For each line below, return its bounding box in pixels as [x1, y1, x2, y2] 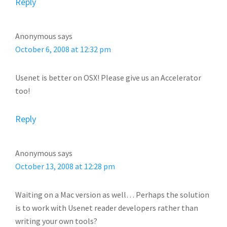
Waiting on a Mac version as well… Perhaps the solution [15, 190, 209, 200]
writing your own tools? [15, 216, 97, 226]
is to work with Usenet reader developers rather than [15, 203, 198, 213]
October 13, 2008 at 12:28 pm [15, 161, 115, 171]
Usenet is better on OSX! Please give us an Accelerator [15, 72, 201, 83]
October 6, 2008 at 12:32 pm [15, 44, 111, 54]
